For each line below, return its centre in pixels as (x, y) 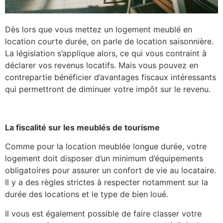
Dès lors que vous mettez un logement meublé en (99, 30)
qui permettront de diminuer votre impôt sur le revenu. (109, 89)
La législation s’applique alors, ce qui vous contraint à (106, 54)
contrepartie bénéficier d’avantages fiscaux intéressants (111, 77)
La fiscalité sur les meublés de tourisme (84, 128)
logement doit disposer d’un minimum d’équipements (104, 159)
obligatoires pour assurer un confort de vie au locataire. (111, 170)
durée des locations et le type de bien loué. (88, 194)
